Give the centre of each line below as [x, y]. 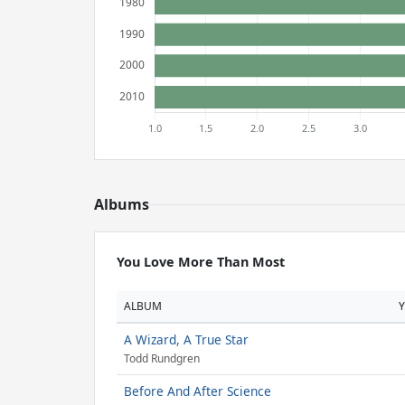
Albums [122, 204]
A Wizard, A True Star [186, 339]
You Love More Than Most [201, 262]
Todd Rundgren [162, 359]
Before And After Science [198, 391]
